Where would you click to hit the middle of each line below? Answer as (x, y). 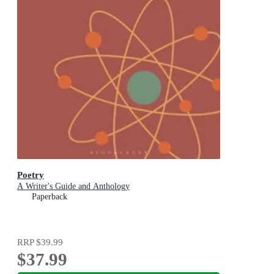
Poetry (31, 175)
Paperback (50, 197)
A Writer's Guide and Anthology (73, 187)
